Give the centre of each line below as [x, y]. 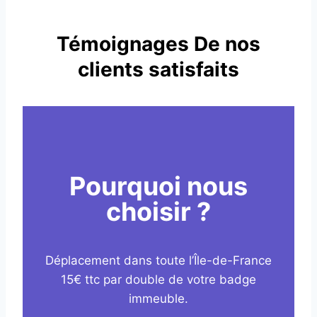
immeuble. [158, 299]
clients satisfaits [158, 70]
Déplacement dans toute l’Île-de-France [158, 261]
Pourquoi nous [158, 186]
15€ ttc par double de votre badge [158, 280]
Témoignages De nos [158, 44]
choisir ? [158, 212]
